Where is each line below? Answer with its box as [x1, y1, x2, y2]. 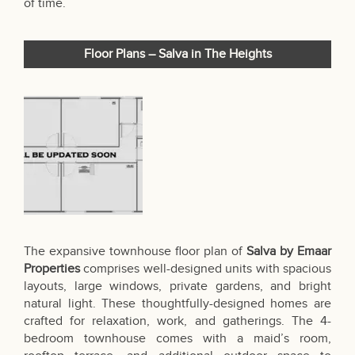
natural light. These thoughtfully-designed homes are [24, 296, 331, 312]
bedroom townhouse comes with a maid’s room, [24, 331, 331, 347]
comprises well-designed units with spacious [83, 261, 332, 277]
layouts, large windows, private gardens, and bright [24, 279, 331, 295]
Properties [24, 261, 84, 277]
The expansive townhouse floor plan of [24, 244, 246, 260]
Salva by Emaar [246, 244, 331, 260]
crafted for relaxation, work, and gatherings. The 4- [24, 314, 331, 330]
